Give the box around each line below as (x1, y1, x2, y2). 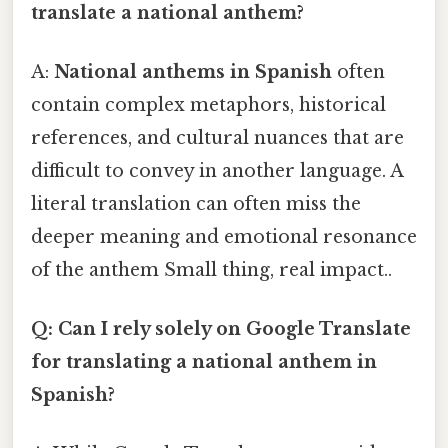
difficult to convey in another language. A (31, 159, 403, 182)
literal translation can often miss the (31, 192, 361, 215)
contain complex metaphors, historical (31, 93, 386, 116)
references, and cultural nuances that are (31, 126, 404, 149)
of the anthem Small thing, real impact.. (31, 258, 392, 281)
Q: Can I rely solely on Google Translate (31, 318, 411, 341)
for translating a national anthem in (31, 351, 377, 374)
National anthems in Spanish (54, 60, 332, 83)
